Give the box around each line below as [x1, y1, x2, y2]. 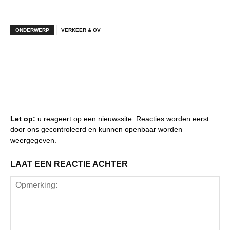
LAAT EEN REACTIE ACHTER [10, 159, 128, 168]
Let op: [10, 114, 35, 123]
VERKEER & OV [61, 27, 101, 33]
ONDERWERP [15, 27, 49, 33]
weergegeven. [10, 136, 56, 144]
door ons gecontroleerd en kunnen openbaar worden [10, 125, 182, 133]
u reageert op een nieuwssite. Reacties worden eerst [35, 114, 209, 123]
